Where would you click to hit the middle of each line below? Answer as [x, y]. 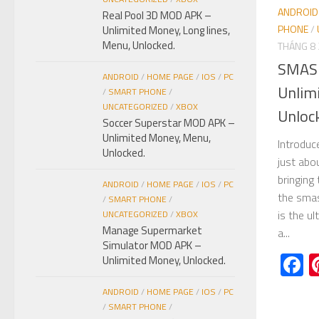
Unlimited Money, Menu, [157, 137]
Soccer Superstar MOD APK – [169, 122]
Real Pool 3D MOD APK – [157, 15]
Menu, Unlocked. [139, 45]
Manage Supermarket [152, 230]
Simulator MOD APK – [152, 245]
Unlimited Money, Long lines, [166, 30]
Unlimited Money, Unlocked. [164, 260]
